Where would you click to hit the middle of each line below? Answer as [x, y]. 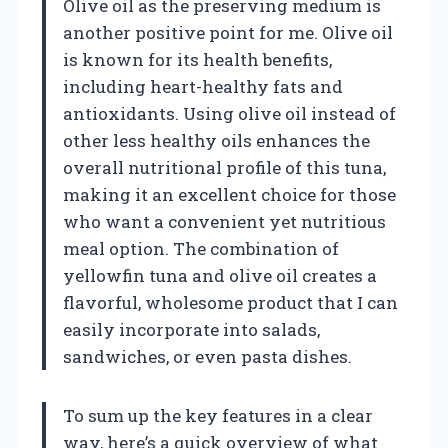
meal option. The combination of [201, 249]
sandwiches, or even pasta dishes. [207, 357]
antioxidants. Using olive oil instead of [229, 114]
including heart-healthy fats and [203, 87]
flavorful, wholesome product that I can [230, 303]
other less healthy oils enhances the [216, 141]
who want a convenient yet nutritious [224, 222]
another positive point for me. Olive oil [228, 33]
